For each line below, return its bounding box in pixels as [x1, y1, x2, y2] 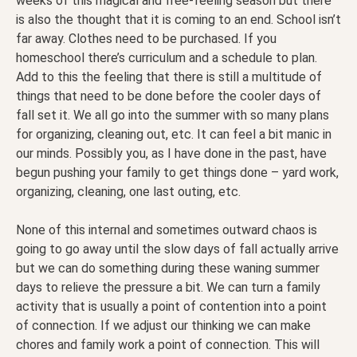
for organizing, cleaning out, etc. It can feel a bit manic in [16, 127, 331, 143]
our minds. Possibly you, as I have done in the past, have [16, 146, 327, 162]
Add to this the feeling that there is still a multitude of [16, 69, 322, 85]
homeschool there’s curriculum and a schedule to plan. [16, 50, 317, 66]
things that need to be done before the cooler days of [16, 88, 321, 104]
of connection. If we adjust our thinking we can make [16, 318, 311, 334]
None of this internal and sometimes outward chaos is [16, 222, 317, 238]
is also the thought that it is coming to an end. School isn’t [16, 12, 341, 28]
